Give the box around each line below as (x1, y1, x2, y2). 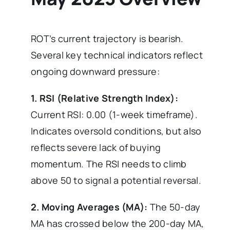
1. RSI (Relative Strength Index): (31, 92, 178, 105)
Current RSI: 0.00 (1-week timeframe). (31, 108, 198, 121)
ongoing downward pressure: (31, 65, 160, 78)
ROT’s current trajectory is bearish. (31, 32, 184, 45)
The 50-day (149, 201, 201, 214)
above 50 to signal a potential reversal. (31, 174, 201, 187)
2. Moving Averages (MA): (31, 201, 150, 214)
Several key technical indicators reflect (31, 49, 203, 62)
